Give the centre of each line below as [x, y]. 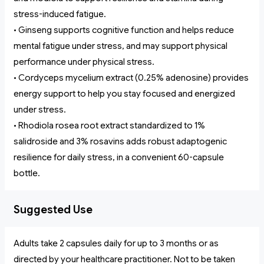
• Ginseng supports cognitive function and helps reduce [124, 30]
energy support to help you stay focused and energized [124, 94]
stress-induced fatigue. [60, 14]
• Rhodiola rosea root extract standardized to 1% [109, 126]
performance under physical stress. [84, 62]
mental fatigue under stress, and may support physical [121, 46]
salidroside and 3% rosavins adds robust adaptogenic [120, 142]
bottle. [27, 174]
